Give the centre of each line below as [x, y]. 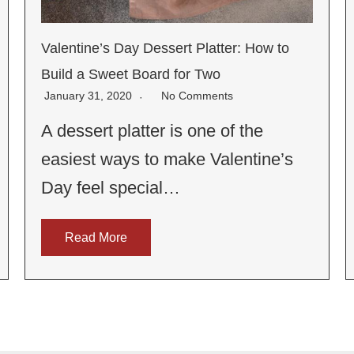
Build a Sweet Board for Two [130, 75]
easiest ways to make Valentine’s [167, 160]
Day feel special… [110, 188]
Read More [96, 238]
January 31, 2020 [89, 96]
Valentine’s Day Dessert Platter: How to [165, 49]
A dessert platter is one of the [152, 131]
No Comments [197, 96]
